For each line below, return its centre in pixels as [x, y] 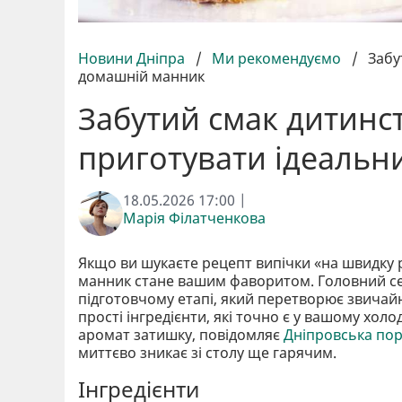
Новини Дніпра [133, 58]
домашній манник [141, 76]
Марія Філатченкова [194, 218]
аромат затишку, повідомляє [181, 334]
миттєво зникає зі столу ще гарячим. [207, 352]
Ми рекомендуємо [276, 58]
